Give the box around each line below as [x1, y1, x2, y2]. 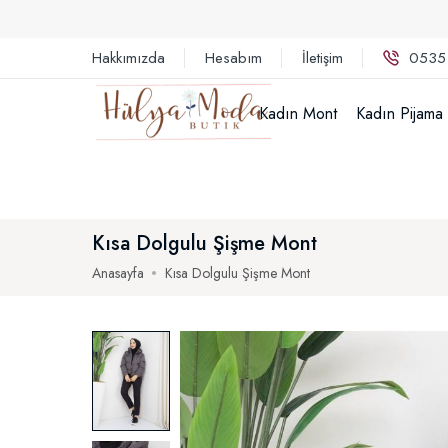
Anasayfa [92, 263, 144, 283]
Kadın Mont [259, 102, 338, 125]
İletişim [302, 47, 343, 69]
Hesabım [205, 47, 262, 69]
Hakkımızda [92, 47, 165, 69]
